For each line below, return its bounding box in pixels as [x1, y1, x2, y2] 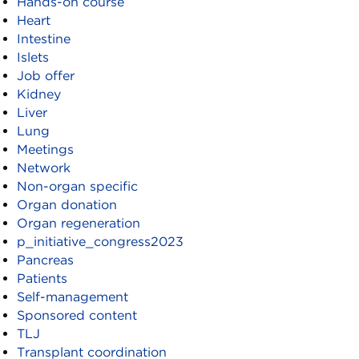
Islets [17, 50, 50, 65]
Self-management [17, 289, 129, 305]
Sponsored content [17, 308, 138, 323]
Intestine [17, 31, 71, 46]
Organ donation [17, 197, 118, 212]
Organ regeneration [17, 216, 141, 231]
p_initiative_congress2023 [17, 234, 184, 249]
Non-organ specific [17, 179, 139, 194]
